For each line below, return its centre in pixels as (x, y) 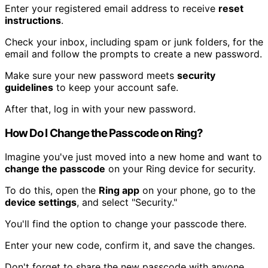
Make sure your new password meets (91, 75)
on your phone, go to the (197, 191)
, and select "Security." (127, 202)
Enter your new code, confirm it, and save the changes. (130, 246)
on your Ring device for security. (180, 169)
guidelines (29, 87)
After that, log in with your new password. (100, 109)
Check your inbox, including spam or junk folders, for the (134, 42)
